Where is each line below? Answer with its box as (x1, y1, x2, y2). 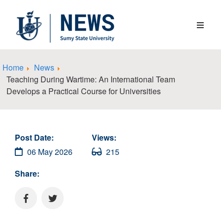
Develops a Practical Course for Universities (6, 85, 161, 97)
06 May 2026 (25, 146, 73, 157)
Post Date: (15, 132, 54, 143)
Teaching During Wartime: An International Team (6, 74, 175, 85)
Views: (92, 132, 116, 143)
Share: (15, 168, 39, 179)
